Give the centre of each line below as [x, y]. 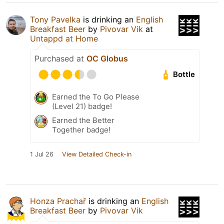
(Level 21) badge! [82, 106]
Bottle [184, 74]
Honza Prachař [58, 201]
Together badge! [81, 129]
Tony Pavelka [55, 19]
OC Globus [107, 58]
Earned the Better [83, 120]
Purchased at [60, 58]
